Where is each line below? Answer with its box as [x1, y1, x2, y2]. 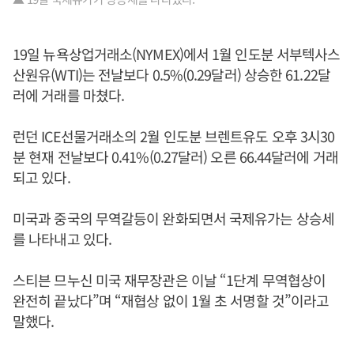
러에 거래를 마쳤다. [13, 85, 125, 106]
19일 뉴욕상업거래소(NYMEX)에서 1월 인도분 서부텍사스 [13, 43, 341, 65]
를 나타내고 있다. [13, 228, 111, 250]
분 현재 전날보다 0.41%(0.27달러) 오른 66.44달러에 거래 [13, 146, 338, 168]
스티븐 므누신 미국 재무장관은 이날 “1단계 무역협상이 [13, 269, 326, 291]
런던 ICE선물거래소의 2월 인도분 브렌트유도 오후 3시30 [13, 126, 335, 147]
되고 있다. [13, 167, 70, 188]
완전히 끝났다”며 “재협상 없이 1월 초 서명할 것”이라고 [13, 290, 330, 311]
